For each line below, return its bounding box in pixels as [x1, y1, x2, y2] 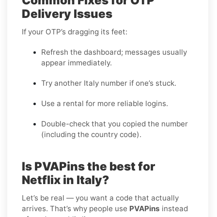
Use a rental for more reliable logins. [41, 98, 168, 108]
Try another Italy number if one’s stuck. [41, 78, 176, 88]
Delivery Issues [22, 6, 112, 21]
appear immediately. [41, 58, 112, 67]
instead [160, 203, 188, 213]
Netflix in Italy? [22, 172, 109, 187]
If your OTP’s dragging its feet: [22, 27, 127, 36]
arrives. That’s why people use [22, 203, 129, 213]
